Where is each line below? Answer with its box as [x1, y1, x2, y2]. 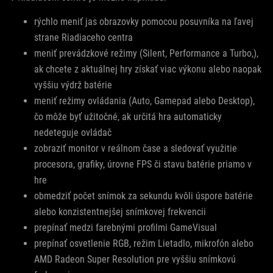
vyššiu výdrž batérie [34, 79, 112, 91]
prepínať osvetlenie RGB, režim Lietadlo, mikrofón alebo [34, 238, 253, 250]
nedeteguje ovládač [34, 127, 112, 139]
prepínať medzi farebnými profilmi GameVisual [34, 222, 217, 234]
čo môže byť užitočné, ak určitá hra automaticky [34, 111, 222, 123]
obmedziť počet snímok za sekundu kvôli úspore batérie [34, 190, 253, 202]
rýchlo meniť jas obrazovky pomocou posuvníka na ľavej [34, 16, 253, 28]
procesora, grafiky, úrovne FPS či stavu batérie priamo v [34, 158, 252, 171]
